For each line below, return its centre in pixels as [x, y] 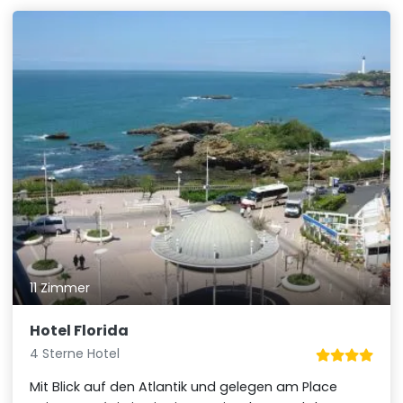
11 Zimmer [60, 288]
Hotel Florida [80, 331]
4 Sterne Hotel [75, 354]
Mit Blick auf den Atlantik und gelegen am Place [184, 387]
